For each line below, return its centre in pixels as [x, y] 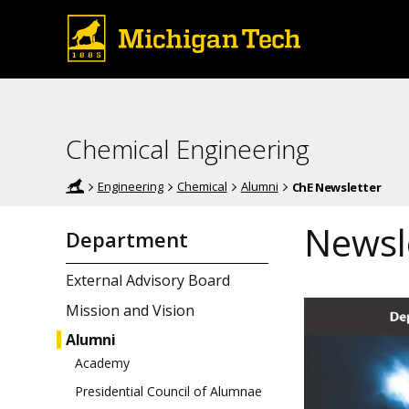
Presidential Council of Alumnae [168, 392]
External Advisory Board [148, 280]
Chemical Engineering [188, 149]
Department [127, 239]
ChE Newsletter [336, 186]
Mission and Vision [130, 310]
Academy [102, 363]
